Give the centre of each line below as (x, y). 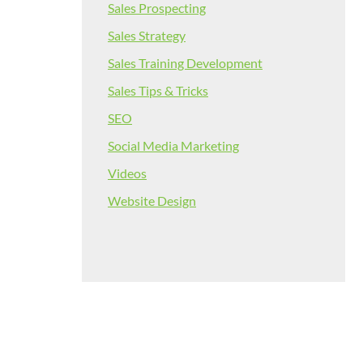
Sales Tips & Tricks (158, 91)
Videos (127, 173)
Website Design (152, 201)
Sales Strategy (147, 36)
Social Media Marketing (173, 146)
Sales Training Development (185, 63)
